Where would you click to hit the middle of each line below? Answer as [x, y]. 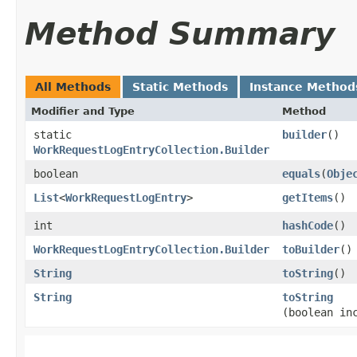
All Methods [73, 86]
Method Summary [180, 33]
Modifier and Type [83, 111]
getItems [308, 197]
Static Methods [180, 86]
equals [301, 173]
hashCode [308, 225]
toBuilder [311, 249]
